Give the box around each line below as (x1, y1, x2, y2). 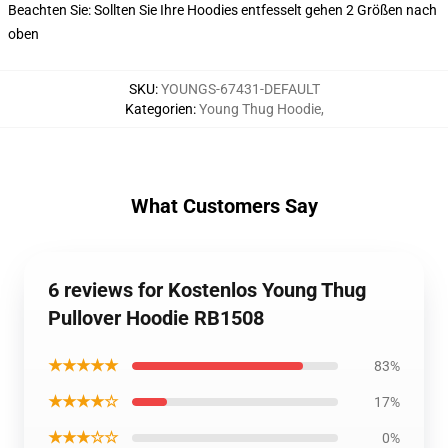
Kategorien (124, 101, 193, 117)
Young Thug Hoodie (198, 101, 321, 117)
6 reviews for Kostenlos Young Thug (48, 278, 366, 302)
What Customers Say (130, 194, 318, 218)
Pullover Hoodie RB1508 (48, 306, 264, 330)
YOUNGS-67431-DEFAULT (160, 81, 320, 97)
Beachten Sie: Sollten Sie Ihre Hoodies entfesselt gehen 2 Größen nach (8, 2, 437, 18)
